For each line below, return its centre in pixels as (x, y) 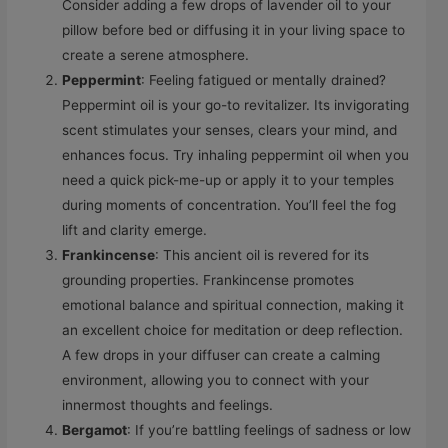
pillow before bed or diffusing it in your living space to (234, 30)
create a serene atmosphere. (156, 55)
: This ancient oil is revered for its (262, 255)
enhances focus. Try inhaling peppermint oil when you (236, 155)
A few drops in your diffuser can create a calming (221, 355)
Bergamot (95, 430)
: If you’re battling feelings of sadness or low (269, 430)
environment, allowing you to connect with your (216, 380)
